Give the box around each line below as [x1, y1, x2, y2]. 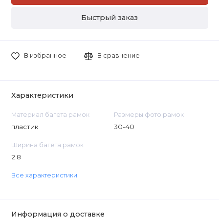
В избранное [23, 52, 66, 60]
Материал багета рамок [11, 110, 89, 118]
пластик [11, 122, 39, 131]
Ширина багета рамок [11, 141, 84, 149]
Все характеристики [11, 172, 77, 179]
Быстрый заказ [81, 13, 138, 22]
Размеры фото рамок [113, 110, 184, 118]
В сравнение [97, 52, 140, 60]
